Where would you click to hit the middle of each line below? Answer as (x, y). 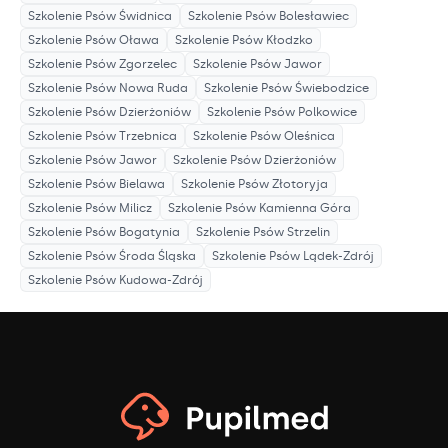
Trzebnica (148, 136)
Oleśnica (309, 136)
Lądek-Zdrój (338, 256)
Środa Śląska (157, 256)
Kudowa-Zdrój (161, 280)
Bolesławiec (314, 16)
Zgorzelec (148, 64)
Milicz (135, 208)
